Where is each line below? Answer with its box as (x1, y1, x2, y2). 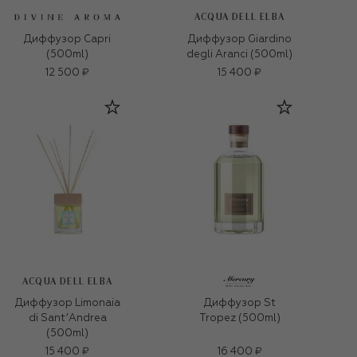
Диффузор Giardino (187, 33, 292, 45)
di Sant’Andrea (28, 313, 107, 324)
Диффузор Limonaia (14, 298, 120, 309)
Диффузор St (203, 298, 276, 309)
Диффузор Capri (24, 33, 111, 45)
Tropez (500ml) (198, 313, 280, 324)
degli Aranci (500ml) (186, 49, 292, 60)
